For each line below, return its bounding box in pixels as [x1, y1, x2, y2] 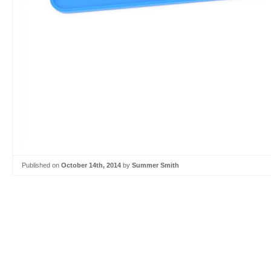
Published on [22, 162, 61, 169]
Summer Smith [132, 162, 179, 169]
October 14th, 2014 [61, 162, 121, 169]
